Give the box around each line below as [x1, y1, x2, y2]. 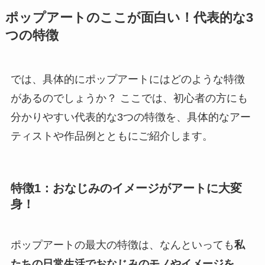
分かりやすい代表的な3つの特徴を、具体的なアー [10, 111, 251, 123]
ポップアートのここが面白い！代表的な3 [5, 10, 253, 25]
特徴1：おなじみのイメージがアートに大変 [10, 181, 242, 195]
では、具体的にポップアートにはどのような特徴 [10, 73, 245, 85]
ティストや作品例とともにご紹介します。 [10, 130, 213, 142]
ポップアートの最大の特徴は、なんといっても [10, 239, 234, 251]
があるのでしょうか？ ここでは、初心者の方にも [10, 92, 248, 104]
